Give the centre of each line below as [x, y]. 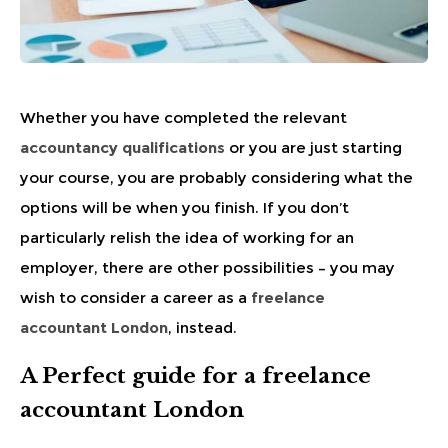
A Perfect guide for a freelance [195, 375]
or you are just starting [313, 147]
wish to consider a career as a [135, 297]
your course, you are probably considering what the [216, 177]
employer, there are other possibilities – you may [207, 267]
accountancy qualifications [122, 147]
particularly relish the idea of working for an [187, 237]
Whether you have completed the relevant [183, 117]
